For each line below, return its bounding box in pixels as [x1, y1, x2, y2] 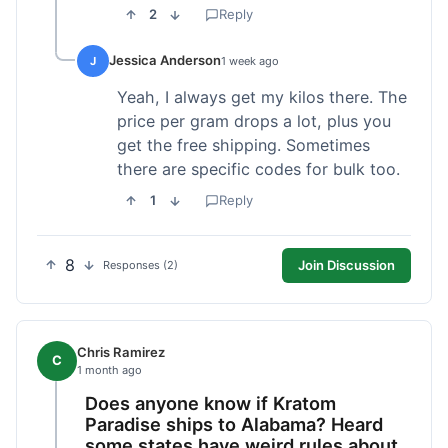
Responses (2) [103, 258, 178, 273]
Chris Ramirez [77, 344, 165, 361]
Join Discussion [298, 256, 395, 273]
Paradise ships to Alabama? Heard [85, 412, 383, 435]
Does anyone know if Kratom [85, 391, 336, 414]
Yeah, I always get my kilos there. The [117, 86, 407, 107]
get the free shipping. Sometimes [117, 134, 370, 155]
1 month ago [77, 363, 142, 378]
